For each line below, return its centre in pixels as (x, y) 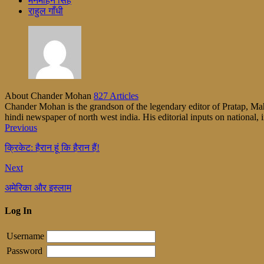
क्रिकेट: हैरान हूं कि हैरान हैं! (52, 147)
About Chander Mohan (49, 95)
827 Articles (116, 95)
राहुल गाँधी (46, 11)
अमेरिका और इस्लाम (38, 187)
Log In (18, 210)
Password (24, 251)
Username (25, 236)
